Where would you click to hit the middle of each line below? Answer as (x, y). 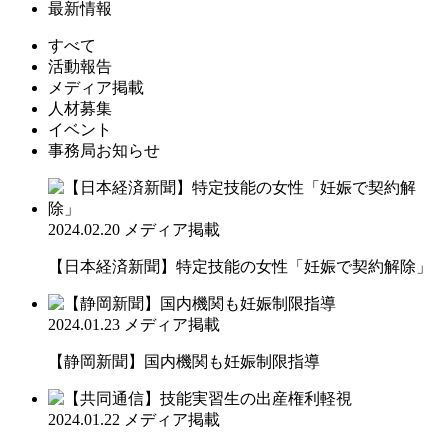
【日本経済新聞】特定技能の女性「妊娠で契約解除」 (240, 266)
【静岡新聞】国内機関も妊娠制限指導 (184, 361)
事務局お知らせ (104, 150)
